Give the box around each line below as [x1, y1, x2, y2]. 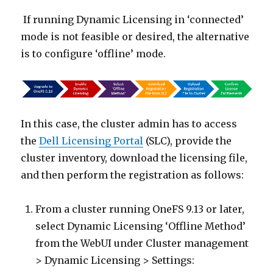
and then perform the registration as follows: [21, 168, 244, 181]
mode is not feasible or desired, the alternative [21, 30, 250, 43]
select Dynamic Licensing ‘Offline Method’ [35, 219, 246, 232]
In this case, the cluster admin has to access [21, 117, 238, 130]
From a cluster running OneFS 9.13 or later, [35, 202, 245, 215]
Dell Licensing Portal [39, 134, 144, 147]
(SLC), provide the [143, 134, 232, 147]
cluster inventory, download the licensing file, [21, 151, 248, 164]
